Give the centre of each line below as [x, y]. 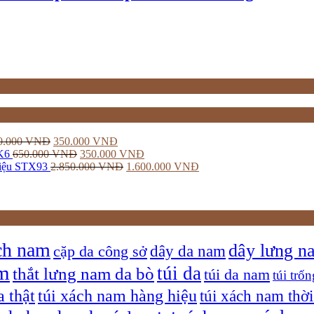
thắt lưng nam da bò [83, 273]
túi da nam [237, 274]
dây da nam [188, 251]
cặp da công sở [100, 251]
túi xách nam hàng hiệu [117, 295]
